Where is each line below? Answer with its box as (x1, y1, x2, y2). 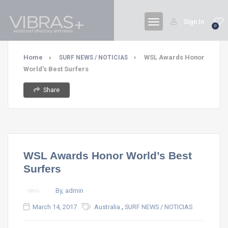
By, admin (55, 186, 83, 194)
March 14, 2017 (33, 203, 77, 211)
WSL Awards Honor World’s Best (23, 150, 192, 161)
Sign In (184, 18, 204, 25)
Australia (94, 203, 120, 211)
